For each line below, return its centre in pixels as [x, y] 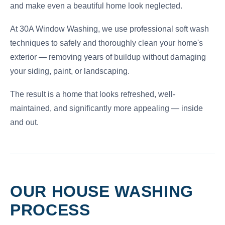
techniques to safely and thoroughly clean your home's [106, 43]
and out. [24, 122]
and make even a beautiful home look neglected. [96, 6]
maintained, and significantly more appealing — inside [106, 108]
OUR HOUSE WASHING [102, 191]
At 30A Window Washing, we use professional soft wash [109, 29]
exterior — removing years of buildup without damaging [108, 57]
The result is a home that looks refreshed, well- [93, 94]
